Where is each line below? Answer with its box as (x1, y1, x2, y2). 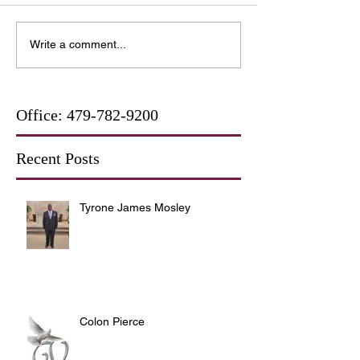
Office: (16, 105, 67, 124)
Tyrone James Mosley (80, 200, 190, 214)
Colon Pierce (80, 314, 145, 328)
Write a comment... (30, 38, 126, 51)
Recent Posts (16, 149, 100, 167)
